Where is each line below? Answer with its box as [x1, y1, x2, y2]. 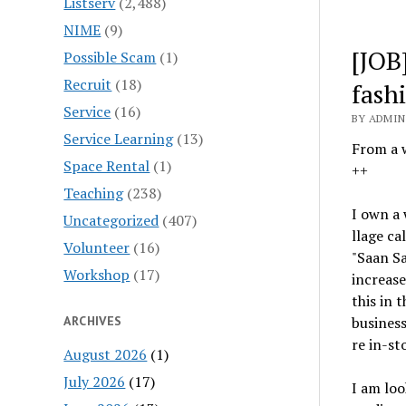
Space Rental [63, 155, 150, 176]
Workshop [63, 264, 130, 285]
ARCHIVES [63, 312, 122, 329]
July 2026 [63, 371, 126, 391]
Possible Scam [63, 46, 157, 67]
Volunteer [63, 237, 130, 257]
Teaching [63, 182, 124, 203]
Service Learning [63, 128, 174, 149]
